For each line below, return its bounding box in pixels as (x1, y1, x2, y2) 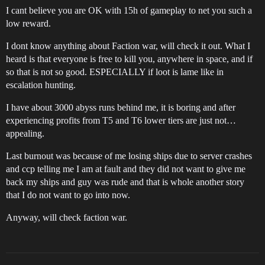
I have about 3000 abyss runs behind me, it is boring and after (6, 102, 235, 113)
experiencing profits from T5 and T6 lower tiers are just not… (6, 115, 236, 126)
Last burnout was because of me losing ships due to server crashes (6, 151, 252, 161)
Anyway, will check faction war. (6, 212, 127, 223)
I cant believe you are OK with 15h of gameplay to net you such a (6, 5, 252, 16)
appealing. (6, 128, 44, 139)
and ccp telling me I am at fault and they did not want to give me (6, 164, 245, 174)
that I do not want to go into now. (6, 190, 130, 201)
